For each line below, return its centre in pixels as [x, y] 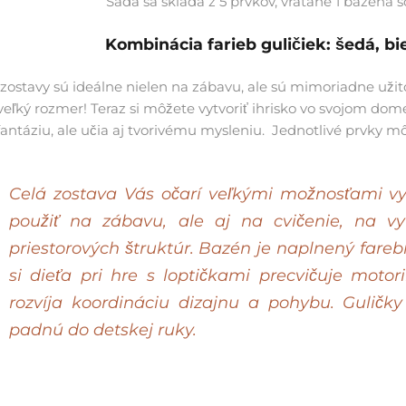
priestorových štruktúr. [101, 249]
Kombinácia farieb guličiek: [218, 44]
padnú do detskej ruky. [103, 330]
